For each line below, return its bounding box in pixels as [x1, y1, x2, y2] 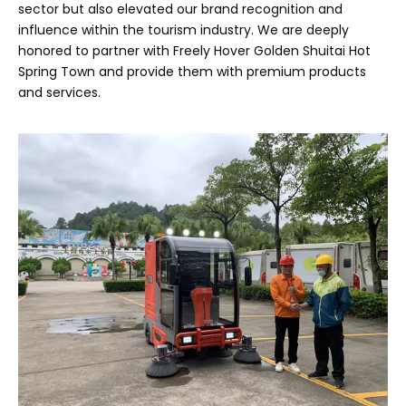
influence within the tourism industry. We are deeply [18, 20, 349, 39]
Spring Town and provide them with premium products [18, 62, 366, 81]
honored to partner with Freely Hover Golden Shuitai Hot [18, 41, 371, 60]
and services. [18, 82, 108, 101]
